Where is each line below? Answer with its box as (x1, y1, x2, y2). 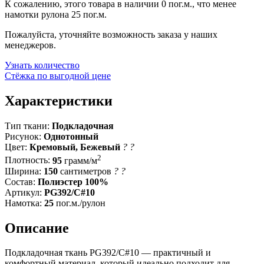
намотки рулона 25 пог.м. (5, 9, 107, 20)
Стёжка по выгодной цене (5, 71, 111, 81)
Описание (5, 220, 69, 236)
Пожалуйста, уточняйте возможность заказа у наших (5, 29, 217, 40)
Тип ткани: (5, 121, 49, 131)
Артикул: (5, 187, 42, 197)
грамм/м (62, 155, 97, 166)
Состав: (5, 176, 35, 187)
